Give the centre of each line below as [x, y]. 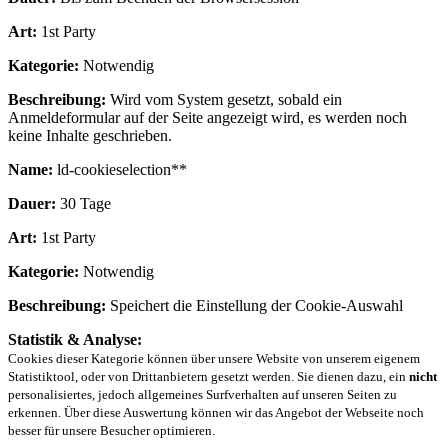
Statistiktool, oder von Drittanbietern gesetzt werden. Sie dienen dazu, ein [208, 376]
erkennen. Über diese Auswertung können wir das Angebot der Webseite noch [216, 412]
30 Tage [83, 203]
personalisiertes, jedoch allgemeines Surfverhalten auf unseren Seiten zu [202, 394]
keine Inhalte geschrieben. [90, 135]
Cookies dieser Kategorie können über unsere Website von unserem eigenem [214, 358]
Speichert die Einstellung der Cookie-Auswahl [254, 305]
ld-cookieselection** [120, 169]
